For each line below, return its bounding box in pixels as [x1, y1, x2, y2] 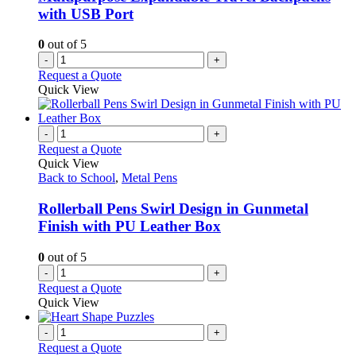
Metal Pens [122, 171, 177, 185]
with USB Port [38, 5, 133, 22]
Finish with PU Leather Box [38, 217, 221, 234]
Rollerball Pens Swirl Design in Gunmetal [38, 199, 308, 217]
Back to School [38, 171, 115, 185]
